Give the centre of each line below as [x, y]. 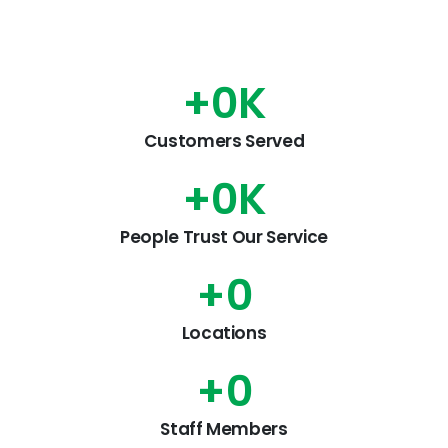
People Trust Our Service [224, 237]
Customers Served [224, 141]
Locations [224, 333]
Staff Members [224, 429]
